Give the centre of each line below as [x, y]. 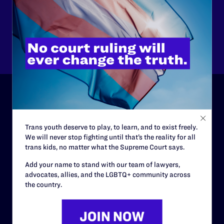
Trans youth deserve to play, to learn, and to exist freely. [111, 127]
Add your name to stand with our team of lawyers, [102, 165]
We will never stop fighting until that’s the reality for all [110, 137]
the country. [43, 185]
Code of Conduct [38, 184]
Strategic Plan [34, 166]
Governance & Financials [51, 149]
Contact [25, 219]
